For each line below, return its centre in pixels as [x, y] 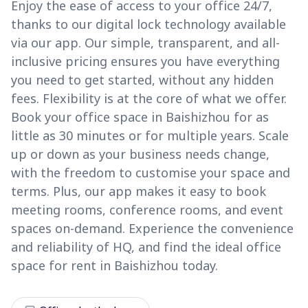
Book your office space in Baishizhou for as [140, 117]
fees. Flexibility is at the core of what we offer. [149, 99]
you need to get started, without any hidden [142, 80]
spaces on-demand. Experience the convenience [152, 229]
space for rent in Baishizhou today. [114, 266]
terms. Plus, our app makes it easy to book [139, 191]
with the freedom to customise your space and [151, 173]
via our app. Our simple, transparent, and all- [145, 43]
